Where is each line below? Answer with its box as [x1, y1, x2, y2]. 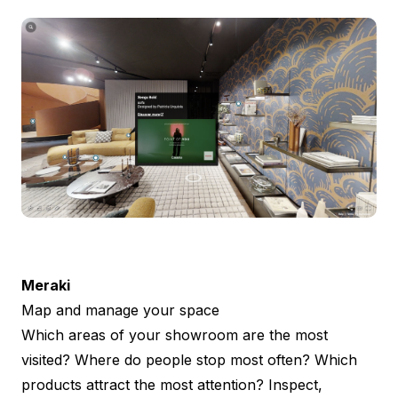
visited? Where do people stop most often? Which [21, 350, 357, 369]
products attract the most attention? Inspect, [21, 375, 322, 394]
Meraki [21, 275, 70, 294]
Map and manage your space [21, 300, 219, 319]
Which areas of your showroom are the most [21, 325, 328, 344]
